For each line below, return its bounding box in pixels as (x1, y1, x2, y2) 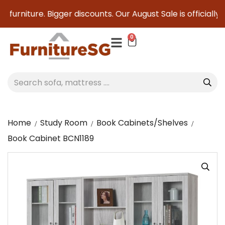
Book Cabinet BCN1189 (8, 133, 94, 144)
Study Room (40, 117, 87, 129)
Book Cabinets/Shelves (96, 117, 188, 129)
